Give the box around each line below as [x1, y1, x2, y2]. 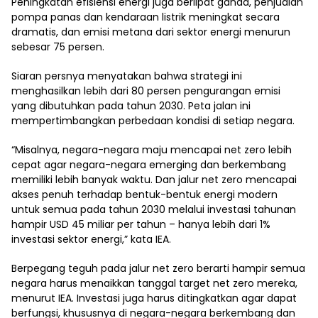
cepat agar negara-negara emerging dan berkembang [11, 158, 286, 172]
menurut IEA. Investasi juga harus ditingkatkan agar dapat [11, 291, 297, 305]
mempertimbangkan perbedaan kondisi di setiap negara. [11, 114, 295, 128]
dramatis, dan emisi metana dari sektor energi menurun [11, 25, 290, 39]
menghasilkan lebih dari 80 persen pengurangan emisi [11, 84, 280, 98]
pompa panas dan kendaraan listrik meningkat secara [11, 10, 280, 24]
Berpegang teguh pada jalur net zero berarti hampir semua [11, 261, 305, 275]
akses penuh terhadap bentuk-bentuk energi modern [11, 187, 278, 202]
